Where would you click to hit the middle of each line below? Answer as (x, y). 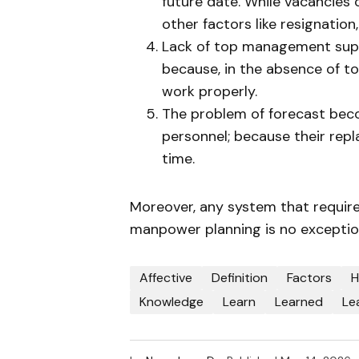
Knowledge (171, 301)
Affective (166, 277)
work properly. (210, 91)
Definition (240, 277)
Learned (299, 301)
